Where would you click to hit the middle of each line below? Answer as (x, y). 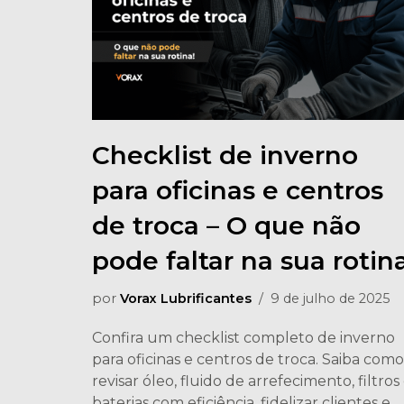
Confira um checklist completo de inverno (243, 338)
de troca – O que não (226, 225)
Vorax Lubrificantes (186, 298)
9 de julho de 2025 (330, 298)
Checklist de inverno (225, 155)
